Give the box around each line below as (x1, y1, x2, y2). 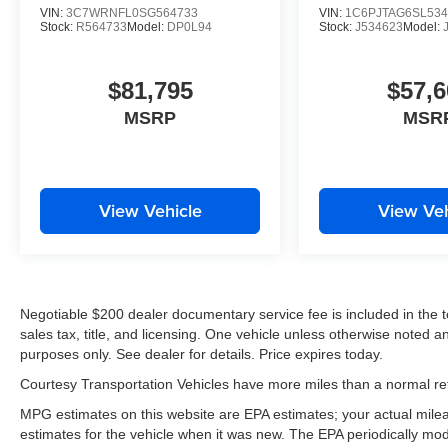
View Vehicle (98, 198, 202, 224)
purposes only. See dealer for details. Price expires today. (20, 346, 383, 363)
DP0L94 (167, 20, 212, 35)
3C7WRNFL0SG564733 (66, 6, 198, 21)
